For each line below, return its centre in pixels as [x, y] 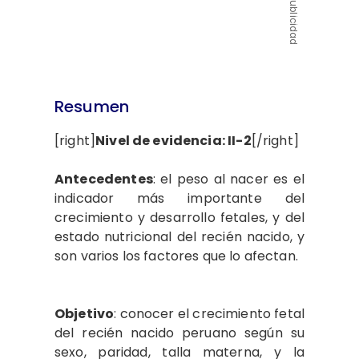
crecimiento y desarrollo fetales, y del [179, 218]
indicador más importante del [179, 198]
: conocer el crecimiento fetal [209, 314]
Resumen [92, 107]
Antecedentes [104, 179]
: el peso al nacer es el [228, 179]
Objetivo [85, 314]
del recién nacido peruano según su [179, 333]
